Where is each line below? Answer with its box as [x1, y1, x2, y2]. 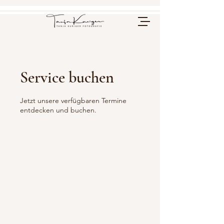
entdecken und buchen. [20, 105, 96, 114]
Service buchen [20, 67, 114, 87]
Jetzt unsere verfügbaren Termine [20, 96, 126, 105]
